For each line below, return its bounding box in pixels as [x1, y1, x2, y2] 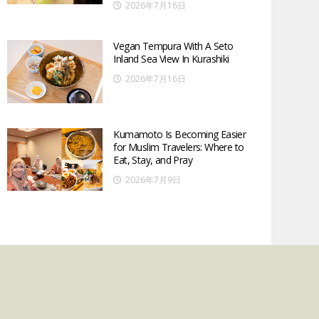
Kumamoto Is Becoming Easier [113, 127, 246, 141]
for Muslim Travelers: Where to [113, 140, 244, 154]
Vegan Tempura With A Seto [113, 39, 234, 53]
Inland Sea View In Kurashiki [113, 52, 229, 66]
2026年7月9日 [125, 173, 182, 186]
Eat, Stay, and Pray [113, 152, 192, 167]
